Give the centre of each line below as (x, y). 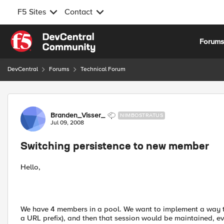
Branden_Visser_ (78, 115)
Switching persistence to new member (115, 147)
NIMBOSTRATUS (141, 115)
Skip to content (43, 36)
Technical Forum (103, 69)
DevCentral (23, 69)
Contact (78, 12)
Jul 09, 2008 (67, 123)
